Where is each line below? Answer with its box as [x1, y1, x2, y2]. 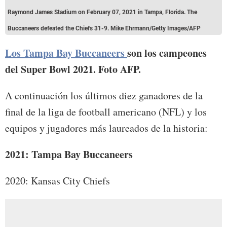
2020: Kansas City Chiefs [5, 173, 110, 187]
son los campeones [127, 45, 207, 60]
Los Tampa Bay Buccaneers [5, 45, 127, 60]
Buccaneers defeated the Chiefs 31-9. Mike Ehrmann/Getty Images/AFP [8, 24, 201, 32]
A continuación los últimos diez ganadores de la [5, 88, 203, 102]
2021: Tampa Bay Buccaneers [5, 146, 133, 162]
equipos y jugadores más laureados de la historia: [5, 121, 208, 135]
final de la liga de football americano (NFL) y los [5, 104, 207, 119]
